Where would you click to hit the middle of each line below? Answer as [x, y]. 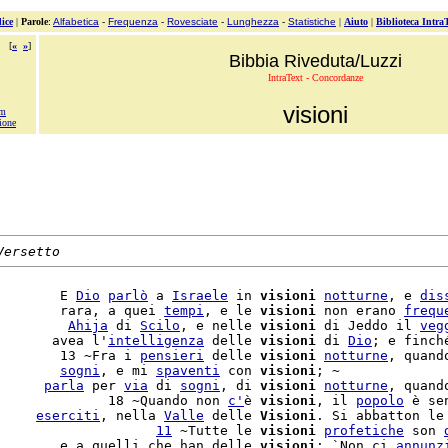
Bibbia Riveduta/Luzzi [315, 61]
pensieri [172, 355]
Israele [200, 295]
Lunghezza [253, 21]
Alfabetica [76, 21]
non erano [360, 310]
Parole [34, 21]
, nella [132, 415]
